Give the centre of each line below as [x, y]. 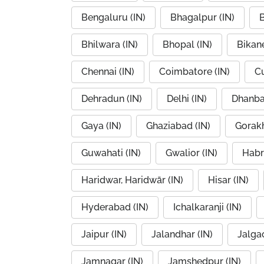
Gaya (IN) [101, 126]
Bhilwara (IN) [110, 44]
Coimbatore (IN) [194, 72]
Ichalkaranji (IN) [207, 207]
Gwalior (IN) [192, 153]
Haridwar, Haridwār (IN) [132, 180]
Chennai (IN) [108, 72]
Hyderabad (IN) [115, 207]
